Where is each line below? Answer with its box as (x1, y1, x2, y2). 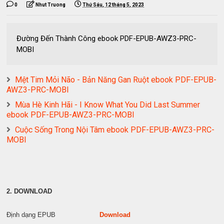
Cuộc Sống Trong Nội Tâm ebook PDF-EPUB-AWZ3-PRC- (15, 124, 215, 134)
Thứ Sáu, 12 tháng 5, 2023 (82, 1, 144, 7)
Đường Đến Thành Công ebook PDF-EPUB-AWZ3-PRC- (16, 33, 197, 43)
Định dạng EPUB (6, 210, 100, 218)
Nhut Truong (35, 1, 66, 7)
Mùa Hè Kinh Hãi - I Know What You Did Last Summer (15, 99, 200, 109)
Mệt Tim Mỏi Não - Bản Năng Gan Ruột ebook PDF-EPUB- (15, 74, 217, 84)
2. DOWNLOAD (6, 187, 52, 195)
